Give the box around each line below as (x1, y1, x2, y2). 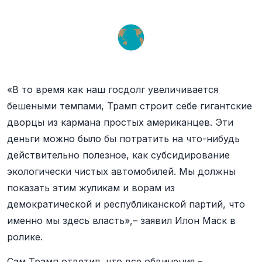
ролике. (7, 231, 43, 243)
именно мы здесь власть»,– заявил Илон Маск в (7, 215, 236, 226)
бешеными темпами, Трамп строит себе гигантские (7, 100, 252, 112)
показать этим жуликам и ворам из (7, 182, 175, 194)
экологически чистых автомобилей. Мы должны (7, 166, 236, 177)
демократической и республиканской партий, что (7, 198, 245, 210)
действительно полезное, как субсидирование (7, 149, 230, 161)
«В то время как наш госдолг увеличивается (7, 84, 218, 95)
